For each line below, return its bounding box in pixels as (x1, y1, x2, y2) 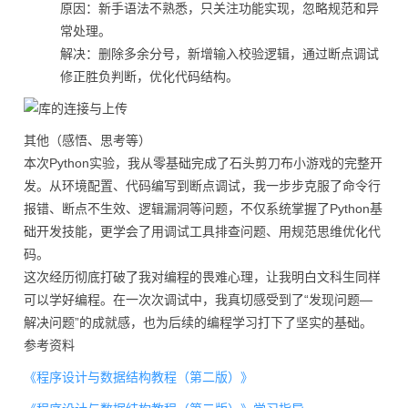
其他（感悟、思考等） (24, 133, 151, 148)
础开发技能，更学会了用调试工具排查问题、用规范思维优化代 (24, 224, 381, 239)
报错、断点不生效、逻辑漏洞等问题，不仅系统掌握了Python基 (24, 201, 382, 216)
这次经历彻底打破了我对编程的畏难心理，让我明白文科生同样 (24, 270, 381, 284)
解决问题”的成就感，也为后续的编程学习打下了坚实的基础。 (24, 315, 372, 330)
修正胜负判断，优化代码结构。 (60, 69, 239, 84)
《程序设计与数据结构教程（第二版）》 (24, 370, 253, 384)
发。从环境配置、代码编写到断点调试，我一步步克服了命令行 (24, 178, 381, 193)
